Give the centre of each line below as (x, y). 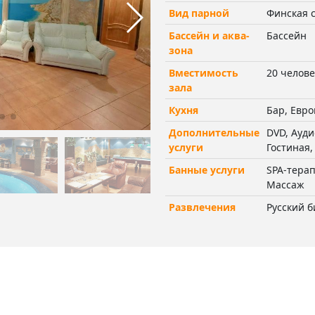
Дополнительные (214, 132)
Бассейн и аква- (209, 35)
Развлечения (202, 207)
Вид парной (199, 13)
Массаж (285, 184)
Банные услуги (206, 169)
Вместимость (203, 72)
